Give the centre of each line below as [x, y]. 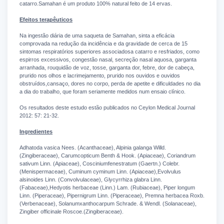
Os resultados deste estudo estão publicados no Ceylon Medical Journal [107, 108]
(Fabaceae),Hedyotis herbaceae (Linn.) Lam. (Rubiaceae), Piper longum [107, 188]
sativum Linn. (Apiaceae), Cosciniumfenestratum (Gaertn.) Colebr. [99, 164]
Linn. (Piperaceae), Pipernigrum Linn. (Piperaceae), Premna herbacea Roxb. [112, 196]
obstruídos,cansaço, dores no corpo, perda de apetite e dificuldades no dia [110, 84]
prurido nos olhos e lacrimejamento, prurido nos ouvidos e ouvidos [100, 76]
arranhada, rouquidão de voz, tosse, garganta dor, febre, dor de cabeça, [107, 68]
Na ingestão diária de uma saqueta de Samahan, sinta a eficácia [97, 36]
